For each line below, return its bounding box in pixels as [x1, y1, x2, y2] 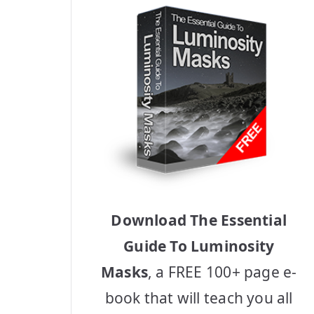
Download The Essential [111, 210, 287, 230]
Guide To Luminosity [123, 235, 275, 256]
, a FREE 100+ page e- [148, 261, 297, 282]
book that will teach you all [104, 287, 293, 308]
